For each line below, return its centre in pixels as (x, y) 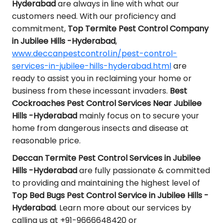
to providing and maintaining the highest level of (106, 183)
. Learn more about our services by (123, 208)
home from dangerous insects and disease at (100, 128)
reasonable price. (46, 141)
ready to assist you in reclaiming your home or (102, 78)
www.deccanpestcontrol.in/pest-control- (95, 54)
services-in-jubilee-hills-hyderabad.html (92, 66)
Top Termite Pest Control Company (138, 29)
